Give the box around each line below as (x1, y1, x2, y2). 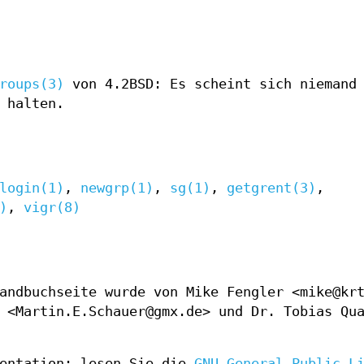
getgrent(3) (227, 180, 316, 197)
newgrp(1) (80, 180, 154, 197)
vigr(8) (24, 200, 80, 216)
